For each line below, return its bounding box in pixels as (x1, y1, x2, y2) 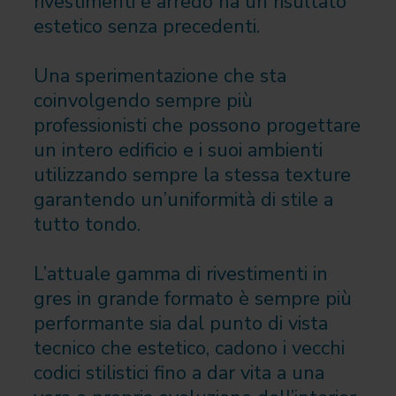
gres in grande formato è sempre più (33, 285, 352, 312)
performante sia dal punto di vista (33, 309, 328, 337)
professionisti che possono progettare (33, 111, 361, 139)
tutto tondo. (33, 210, 141, 238)
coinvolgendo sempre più (33, 87, 253, 114)
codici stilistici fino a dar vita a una (33, 359, 324, 386)
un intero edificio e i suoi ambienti (33, 136, 323, 164)
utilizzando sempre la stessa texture (33, 161, 351, 188)
